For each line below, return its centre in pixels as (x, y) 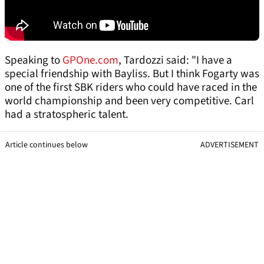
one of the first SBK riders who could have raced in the (131, 88)
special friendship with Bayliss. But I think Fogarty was (132, 74)
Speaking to (34, 61)
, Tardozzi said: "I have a (175, 61)
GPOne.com (90, 61)
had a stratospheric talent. (67, 115)
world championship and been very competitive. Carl (129, 101)
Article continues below (47, 145)
